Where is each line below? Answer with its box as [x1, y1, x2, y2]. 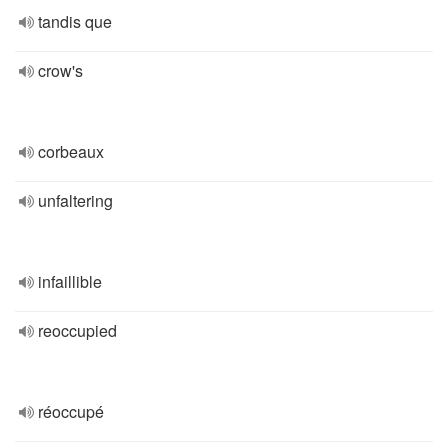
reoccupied [38, 319, 117, 342]
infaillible [38, 270, 102, 293]
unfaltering [38, 189, 113, 212]
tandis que [38, 10, 112, 33]
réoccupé [38, 400, 104, 423]
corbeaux [38, 140, 104, 163]
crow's [38, 59, 83, 82]
